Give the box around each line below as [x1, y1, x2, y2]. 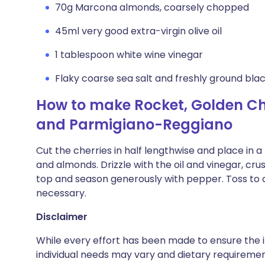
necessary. [36, 186, 86, 200]
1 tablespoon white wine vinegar [55, 48, 203, 62]
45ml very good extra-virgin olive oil [55, 24, 222, 38]
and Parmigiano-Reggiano [36, 115, 232, 134]
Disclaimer [36, 210, 88, 224]
